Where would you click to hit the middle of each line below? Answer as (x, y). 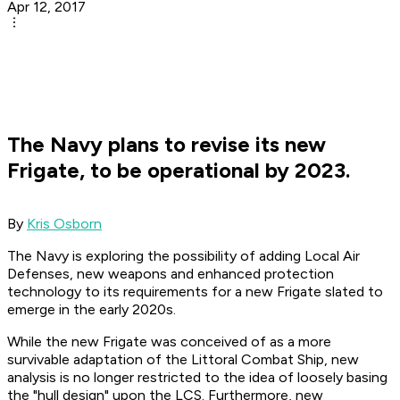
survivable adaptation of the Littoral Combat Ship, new (183, 360)
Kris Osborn (64, 224)
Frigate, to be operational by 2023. (179, 171)
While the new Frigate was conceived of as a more (169, 342)
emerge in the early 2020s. (92, 310)
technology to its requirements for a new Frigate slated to (195, 292)
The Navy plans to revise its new (167, 145)
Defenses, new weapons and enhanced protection (171, 274)
